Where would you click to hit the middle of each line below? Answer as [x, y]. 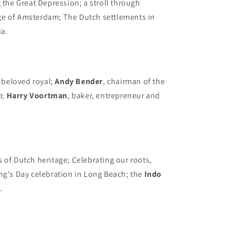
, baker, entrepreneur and [114, 95]
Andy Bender [79, 81]
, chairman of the [134, 81]
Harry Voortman [37, 95]
